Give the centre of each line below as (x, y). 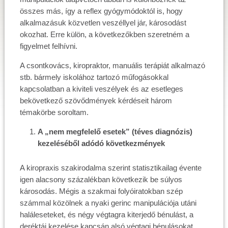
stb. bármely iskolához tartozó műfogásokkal (94, 77)
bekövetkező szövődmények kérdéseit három (96, 101)
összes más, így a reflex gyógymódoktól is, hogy (101, 11)
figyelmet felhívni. (48, 46)
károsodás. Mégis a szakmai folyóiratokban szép (101, 191)
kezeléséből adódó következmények (101, 143)
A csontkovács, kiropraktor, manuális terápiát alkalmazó (112, 65)
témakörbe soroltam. (54, 112)
